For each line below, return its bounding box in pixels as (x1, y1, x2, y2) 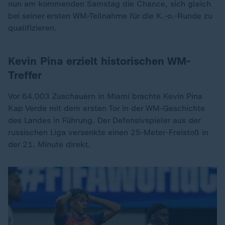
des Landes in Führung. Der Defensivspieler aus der (8, 116, 200, 125)
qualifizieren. (8, 23, 57, 33)
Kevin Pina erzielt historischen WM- (8, 54, 190, 68)
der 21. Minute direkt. (8, 140, 90, 149)
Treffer (8, 68, 42, 82)
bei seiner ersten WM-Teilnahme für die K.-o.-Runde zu (8, 11, 212, 21)
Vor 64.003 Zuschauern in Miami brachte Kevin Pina (8, 91, 202, 101)
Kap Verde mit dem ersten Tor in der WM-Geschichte (8, 103, 205, 113)
